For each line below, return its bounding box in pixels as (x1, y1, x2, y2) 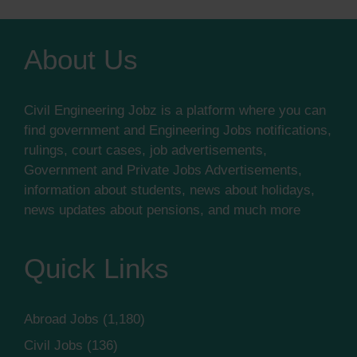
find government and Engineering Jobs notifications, (24, 122, 331, 138)
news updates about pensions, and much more (24, 202, 300, 218)
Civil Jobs (24, 338, 83, 354)
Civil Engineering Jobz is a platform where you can (24, 102, 326, 118)
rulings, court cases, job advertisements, (24, 142, 267, 158)
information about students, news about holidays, (24, 182, 315, 198)
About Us (24, 43, 138, 75)
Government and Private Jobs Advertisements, (24, 162, 302, 178)
